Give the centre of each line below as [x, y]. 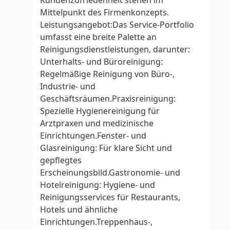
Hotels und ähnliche [79, 209]
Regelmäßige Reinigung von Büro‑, [107, 74]
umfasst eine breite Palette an [98, 37]
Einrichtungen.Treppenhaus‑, [96, 222]
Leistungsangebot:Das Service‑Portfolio [117, 25]
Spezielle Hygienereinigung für [100, 111]
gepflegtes [61, 160]
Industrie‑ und [68, 86]
